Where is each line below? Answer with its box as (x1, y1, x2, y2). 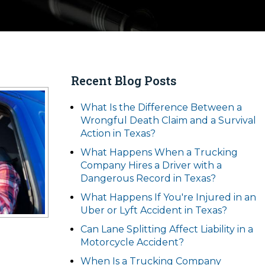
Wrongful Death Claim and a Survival (80, 115, 256, 126)
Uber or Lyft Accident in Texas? (80, 205, 227, 216)
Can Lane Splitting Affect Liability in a (80, 224, 253, 235)
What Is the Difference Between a (80, 102, 242, 113)
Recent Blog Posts (71, 73, 176, 88)
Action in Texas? (80, 128, 156, 139)
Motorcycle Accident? (80, 237, 184, 248)
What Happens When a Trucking (80, 147, 238, 158)
